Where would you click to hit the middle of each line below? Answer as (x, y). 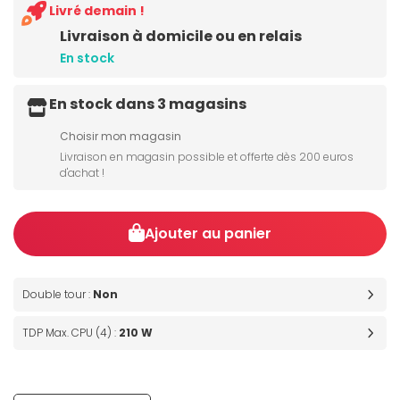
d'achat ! (82, 173)
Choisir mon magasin (121, 137)
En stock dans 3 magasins (148, 104)
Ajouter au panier (208, 234)
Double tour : (58, 295)
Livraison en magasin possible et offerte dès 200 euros (207, 157)
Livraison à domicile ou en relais (181, 37)
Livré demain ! (97, 11)
